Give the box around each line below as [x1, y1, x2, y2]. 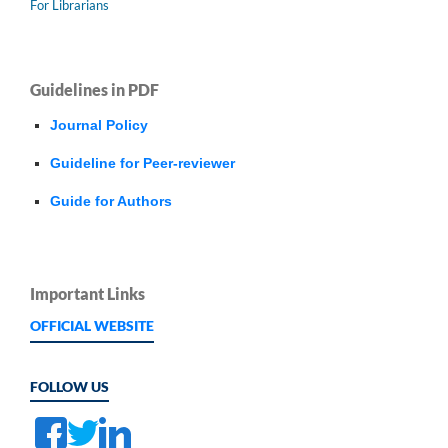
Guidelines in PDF [30, 79, 159, 99]
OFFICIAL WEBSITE [30, 316, 154, 334]
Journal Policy [50, 116, 148, 133]
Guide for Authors [50, 192, 172, 209]
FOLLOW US [30, 377, 109, 395]
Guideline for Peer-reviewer [50, 154, 235, 171]
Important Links [30, 283, 145, 303]
